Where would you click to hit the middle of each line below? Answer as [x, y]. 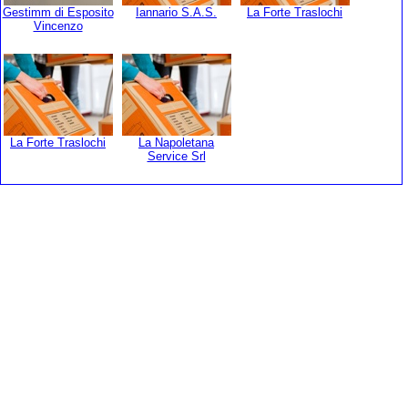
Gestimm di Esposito [58, 12]
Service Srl [176, 156]
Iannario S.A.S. [176, 12]
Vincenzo [58, 26]
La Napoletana [176, 143]
